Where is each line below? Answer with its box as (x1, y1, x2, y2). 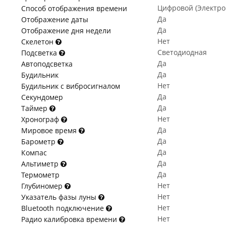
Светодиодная (157, 47, 207, 57)
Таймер (21, 103, 49, 113)
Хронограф (21, 115, 61, 124)
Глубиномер (21, 181, 65, 191)
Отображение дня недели (21, 26, 111, 35)
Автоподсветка (21, 59, 73, 69)
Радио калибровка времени (21, 214, 119, 224)
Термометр (21, 170, 60, 180)
